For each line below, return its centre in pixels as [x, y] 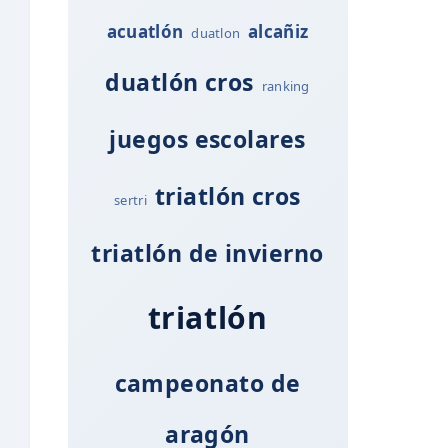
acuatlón [145, 31]
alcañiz [278, 31]
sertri [130, 199]
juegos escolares [207, 138]
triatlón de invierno [207, 252]
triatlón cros [227, 195]
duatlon [216, 32]
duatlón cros [179, 81]
